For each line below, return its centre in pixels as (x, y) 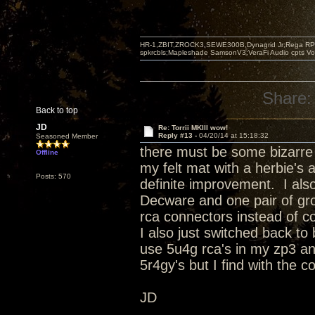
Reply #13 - (178, 135)
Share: (287, 98)
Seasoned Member (67, 136)
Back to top (57, 110)
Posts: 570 (53, 176)
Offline (47, 152)
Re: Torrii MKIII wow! (193, 128)
